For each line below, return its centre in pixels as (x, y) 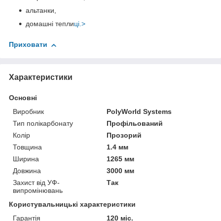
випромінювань (38, 190)
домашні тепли (50, 24)
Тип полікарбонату (43, 123)
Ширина (26, 159)
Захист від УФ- (36, 182)
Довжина (27, 170)
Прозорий (124, 135)
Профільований (135, 123)
